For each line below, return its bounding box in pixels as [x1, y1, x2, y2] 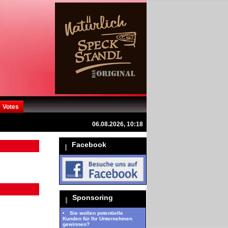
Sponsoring [72, 193, 113, 202]
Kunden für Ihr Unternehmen [63, 216, 132, 221]
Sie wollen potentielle [70, 210, 123, 216]
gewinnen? [63, 221, 90, 227]
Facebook [72, 140, 106, 149]
